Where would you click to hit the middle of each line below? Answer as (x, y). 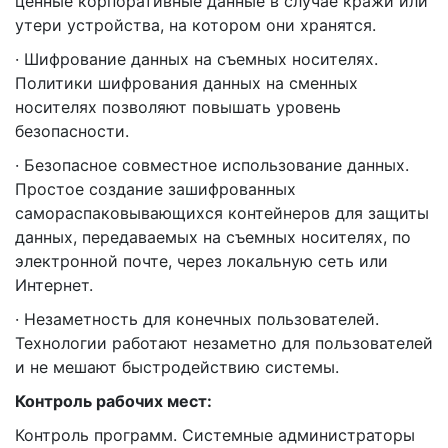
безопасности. (72, 131)
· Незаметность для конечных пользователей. (197, 319)
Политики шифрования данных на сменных (186, 83)
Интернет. (54, 285)
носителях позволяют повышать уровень (178, 107)
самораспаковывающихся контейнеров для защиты (222, 213)
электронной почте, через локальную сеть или (201, 261)
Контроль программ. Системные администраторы (215, 435)
